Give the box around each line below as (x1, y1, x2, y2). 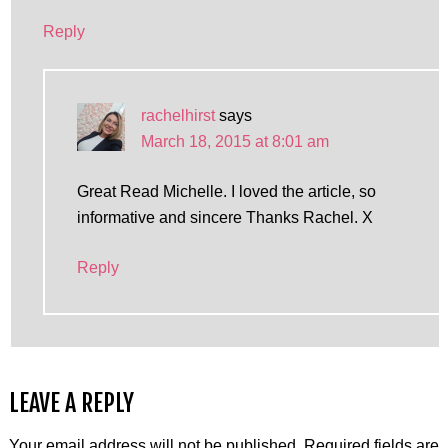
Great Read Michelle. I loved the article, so (76, 183, 376, 200)
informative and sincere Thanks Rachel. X (76, 209, 373, 226)
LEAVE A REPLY (8, 388, 134, 418)
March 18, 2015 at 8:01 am (140, 133, 329, 150)
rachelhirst (140, 107, 215, 124)
